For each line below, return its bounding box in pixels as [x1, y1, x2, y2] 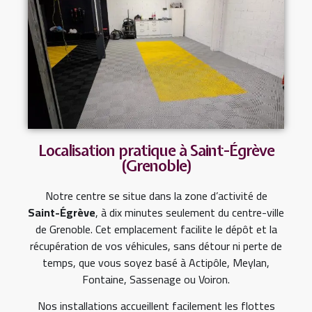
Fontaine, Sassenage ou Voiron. [82, 269, 230, 290]
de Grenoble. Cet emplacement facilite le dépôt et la [35, 219, 277, 240]
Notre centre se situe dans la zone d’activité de [45, 185, 267, 207]
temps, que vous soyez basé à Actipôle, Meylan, [42, 252, 270, 274]
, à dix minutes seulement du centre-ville [95, 202, 284, 224]
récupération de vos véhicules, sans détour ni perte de [30, 235, 282, 257]
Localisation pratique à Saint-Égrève [38, 140, 274, 162]
